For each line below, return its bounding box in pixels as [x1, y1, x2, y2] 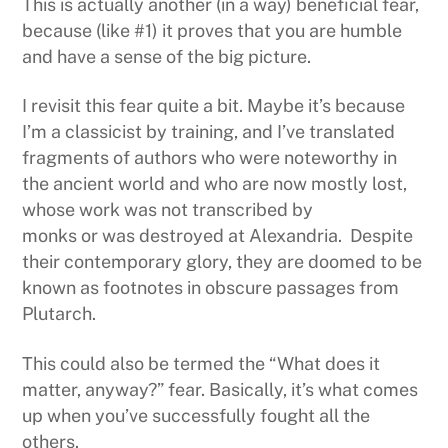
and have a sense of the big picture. [22, 45, 312, 67]
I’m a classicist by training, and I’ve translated [22, 121, 396, 143]
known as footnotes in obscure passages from [22, 277, 400, 299]
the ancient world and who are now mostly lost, [22, 173, 408, 195]
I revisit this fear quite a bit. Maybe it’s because [22, 95, 406, 117]
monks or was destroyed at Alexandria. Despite [22, 225, 414, 247]
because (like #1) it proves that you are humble [22, 19, 403, 41]
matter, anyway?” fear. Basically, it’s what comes [22, 378, 419, 400]
